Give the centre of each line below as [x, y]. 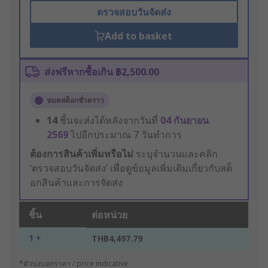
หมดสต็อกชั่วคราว [75, 100]
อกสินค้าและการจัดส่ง [76, 183]
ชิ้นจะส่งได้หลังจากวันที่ [110, 121]
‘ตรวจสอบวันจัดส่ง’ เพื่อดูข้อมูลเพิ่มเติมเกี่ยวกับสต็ [131, 168]
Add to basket [139, 36]
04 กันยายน [185, 121]
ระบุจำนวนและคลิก [176, 154]
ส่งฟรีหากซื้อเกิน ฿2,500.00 [102, 72]
